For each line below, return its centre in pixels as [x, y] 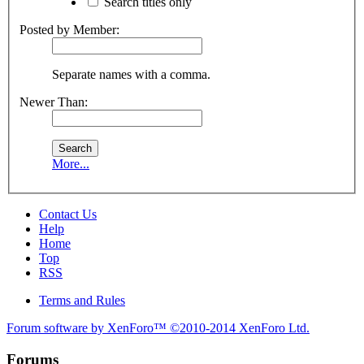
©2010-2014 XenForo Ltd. [240, 328]
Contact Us [68, 214]
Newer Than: [54, 102]
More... [71, 164]
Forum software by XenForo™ [88, 328]
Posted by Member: [69, 30]
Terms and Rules [82, 301]
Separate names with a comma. [131, 75]
